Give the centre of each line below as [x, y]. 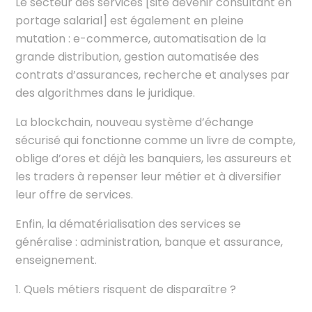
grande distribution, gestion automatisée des [138, 56]
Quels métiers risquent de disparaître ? [130, 289]
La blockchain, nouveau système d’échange [135, 122]
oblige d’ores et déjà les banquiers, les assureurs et [154, 158]
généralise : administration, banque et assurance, [149, 242]
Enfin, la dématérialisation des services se [128, 224]
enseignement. [56, 260]
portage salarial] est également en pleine [130, 20]
